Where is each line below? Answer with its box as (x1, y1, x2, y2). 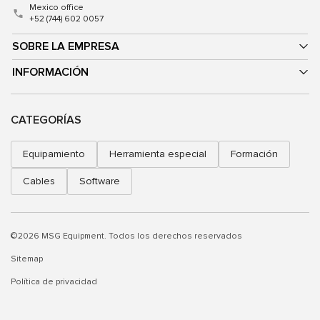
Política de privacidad (11, 276, 97, 287)
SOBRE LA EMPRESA (12, 39, 119, 54)
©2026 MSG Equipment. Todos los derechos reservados (11, 230, 242, 241)
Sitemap (11, 253, 43, 264)
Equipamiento (23, 147, 85, 160)
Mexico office (29, 1, 84, 13)
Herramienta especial (109, 147, 206, 160)
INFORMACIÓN (12, 64, 89, 79)
